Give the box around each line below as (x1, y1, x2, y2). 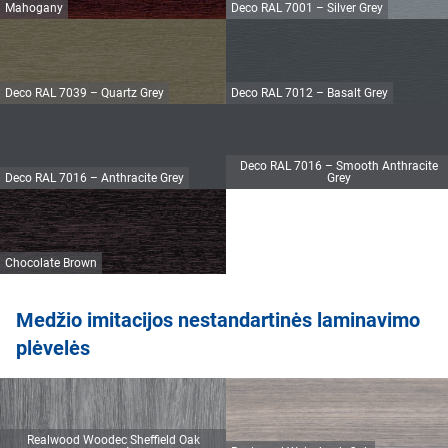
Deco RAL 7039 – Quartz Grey (5, 86, 164, 101)
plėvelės (16, 336, 90, 361)
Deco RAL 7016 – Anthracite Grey (5, 171, 184, 186)
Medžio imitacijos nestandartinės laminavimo (16, 308, 420, 333)
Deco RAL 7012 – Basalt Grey (231, 86, 388, 101)
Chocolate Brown (5, 256, 97, 271)
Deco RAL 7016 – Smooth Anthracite (240, 159, 438, 174)
